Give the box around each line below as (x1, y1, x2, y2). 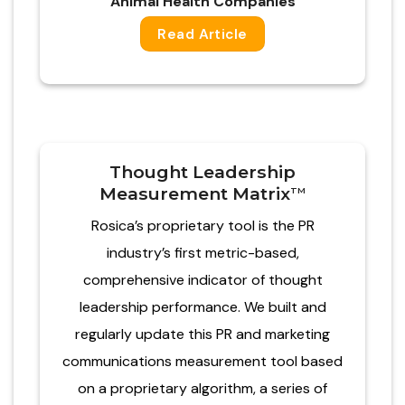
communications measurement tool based (62, 352, 343, 372)
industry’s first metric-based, (106, 243, 299, 263)
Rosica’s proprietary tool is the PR (90, 216, 315, 236)
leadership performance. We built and (79, 297, 326, 317)
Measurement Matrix (99, 182, 290, 204)
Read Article (157, 25, 248, 44)
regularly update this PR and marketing (75, 325, 330, 344)
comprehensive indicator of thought (82, 270, 323, 290)
